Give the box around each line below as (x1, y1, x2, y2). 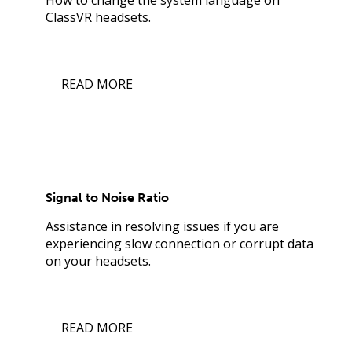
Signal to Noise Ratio (46, 190, 169, 206)
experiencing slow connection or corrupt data (46, 235, 313, 253)
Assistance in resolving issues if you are (46, 218, 279, 236)
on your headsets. (46, 252, 151, 270)
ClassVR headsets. (46, 8, 151, 26)
